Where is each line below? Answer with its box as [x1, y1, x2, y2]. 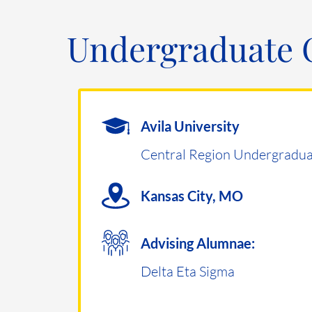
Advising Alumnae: [141, 235, 255, 251]
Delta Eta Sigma [141, 262, 235, 280]
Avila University [141, 118, 240, 134]
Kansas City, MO [141, 187, 243, 204]
